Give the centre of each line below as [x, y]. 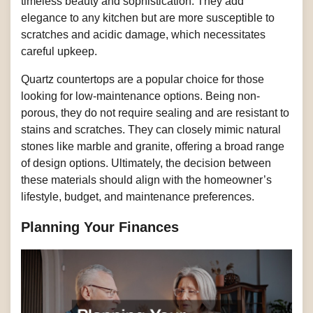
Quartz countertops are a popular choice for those [143, 79]
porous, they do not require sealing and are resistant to [155, 112]
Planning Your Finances [100, 227]
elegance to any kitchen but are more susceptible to [148, 17]
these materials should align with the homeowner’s [146, 180]
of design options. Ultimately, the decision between [146, 163]
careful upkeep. [59, 51]
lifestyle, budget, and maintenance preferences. [138, 196]
